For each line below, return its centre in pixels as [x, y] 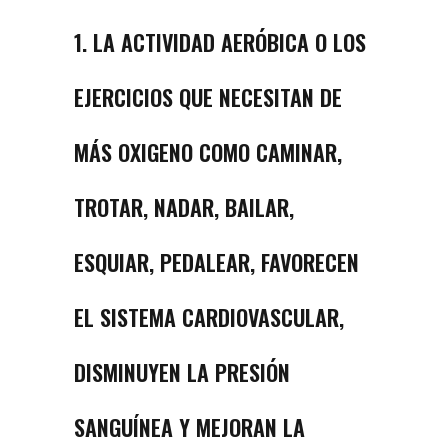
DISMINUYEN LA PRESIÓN [182, 372]
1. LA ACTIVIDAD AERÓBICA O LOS [220, 42]
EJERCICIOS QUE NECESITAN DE [208, 97]
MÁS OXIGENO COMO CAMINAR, [208, 152]
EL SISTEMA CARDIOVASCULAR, [209, 317]
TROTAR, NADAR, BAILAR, [184, 207]
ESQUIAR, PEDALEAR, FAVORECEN [216, 262]
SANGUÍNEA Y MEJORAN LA [189, 427]
